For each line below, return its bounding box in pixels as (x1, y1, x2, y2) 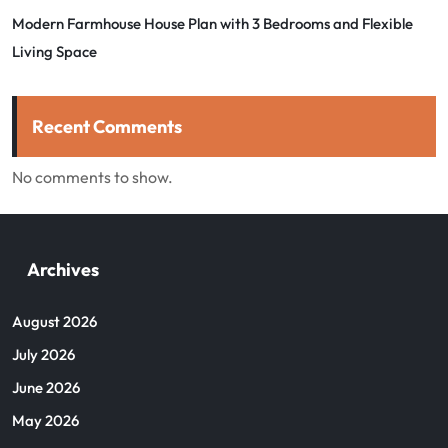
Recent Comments (32, 114, 182, 138)
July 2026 (12, 344, 75, 364)
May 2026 (12, 410, 79, 430)
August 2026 (12, 311, 97, 331)
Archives (27, 257, 99, 281)
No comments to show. (12, 166, 173, 187)
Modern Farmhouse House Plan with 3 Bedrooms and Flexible (12, 13, 413, 33)
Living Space (12, 41, 97, 61)
